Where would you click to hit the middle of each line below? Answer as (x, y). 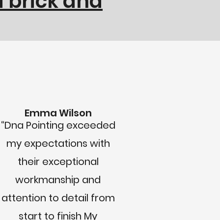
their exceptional (58, 162)
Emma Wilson (58, 113)
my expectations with (58, 143)
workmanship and (58, 180)
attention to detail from (58, 198)
